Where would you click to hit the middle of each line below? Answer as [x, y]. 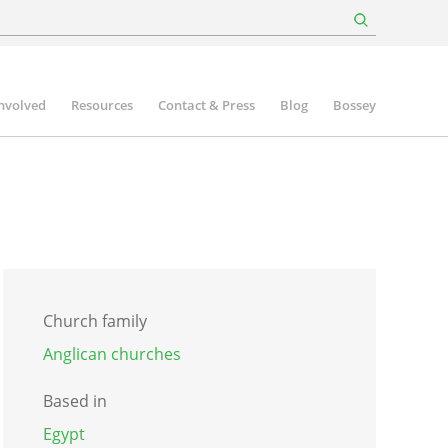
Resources [102, 105]
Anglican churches [111, 353]
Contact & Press [206, 105]
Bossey [354, 105]
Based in [74, 400]
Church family [94, 320]
